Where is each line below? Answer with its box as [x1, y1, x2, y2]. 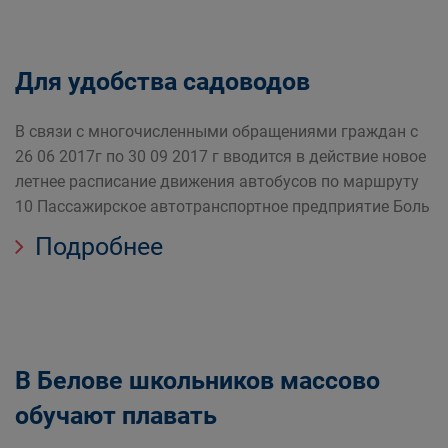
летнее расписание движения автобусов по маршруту [15, 172, 419, 191]
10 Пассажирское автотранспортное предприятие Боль [15, 197, 430, 216]
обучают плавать [15, 401, 217, 430]
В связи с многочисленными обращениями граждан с [15, 122, 418, 141]
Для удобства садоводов [15, 67, 310, 96]
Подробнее [29, 232, 163, 261]
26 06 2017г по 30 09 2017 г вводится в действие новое [15, 147, 426, 166]
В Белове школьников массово [15, 366, 380, 395]
